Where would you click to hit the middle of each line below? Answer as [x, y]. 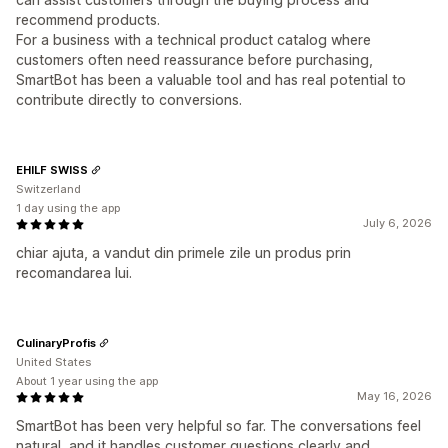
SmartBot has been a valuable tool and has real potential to [211, 80]
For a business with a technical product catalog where [193, 40]
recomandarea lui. [74, 273]
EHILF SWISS [52, 169]
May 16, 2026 [394, 396]
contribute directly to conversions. [129, 100]
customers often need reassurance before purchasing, [194, 60]
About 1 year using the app [87, 381]
